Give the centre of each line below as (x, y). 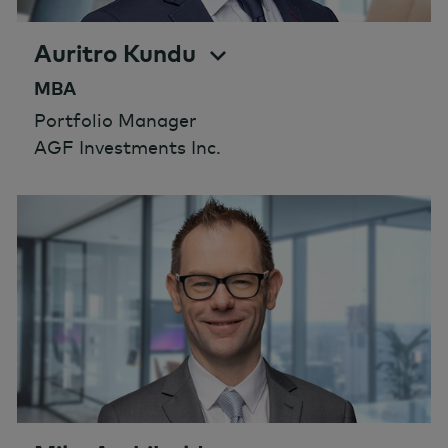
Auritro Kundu (115, 53)
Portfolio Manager (115, 120)
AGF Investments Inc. (127, 147)
